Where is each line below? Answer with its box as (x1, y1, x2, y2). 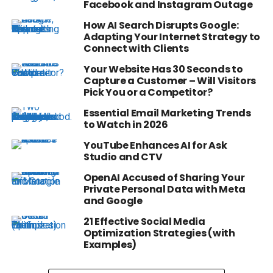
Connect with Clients (83, 41, 189, 56)
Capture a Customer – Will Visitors (83, 74, 256, 88)
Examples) (83, 238, 136, 252)
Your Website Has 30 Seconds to (83, 62, 243, 77)
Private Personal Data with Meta (83, 182, 246, 197)
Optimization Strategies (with (83, 226, 235, 241)
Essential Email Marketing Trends (83, 106, 251, 121)
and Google (83, 194, 143, 208)
